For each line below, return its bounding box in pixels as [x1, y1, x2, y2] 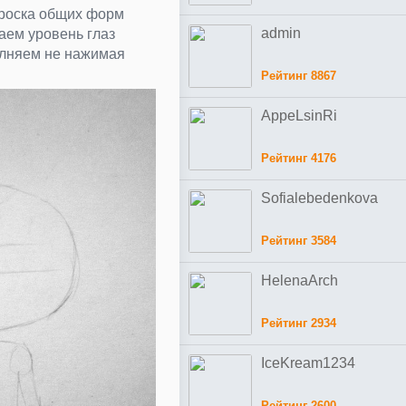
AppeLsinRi [261, 108, 337, 123]
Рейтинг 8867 [261, 69, 336, 82]
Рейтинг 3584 [261, 234, 336, 247]
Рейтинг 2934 [261, 316, 336, 330]
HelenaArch [261, 273, 338, 288]
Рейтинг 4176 [261, 151, 336, 165]
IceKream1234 [261, 355, 355, 371]
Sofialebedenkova [261, 190, 378, 206]
